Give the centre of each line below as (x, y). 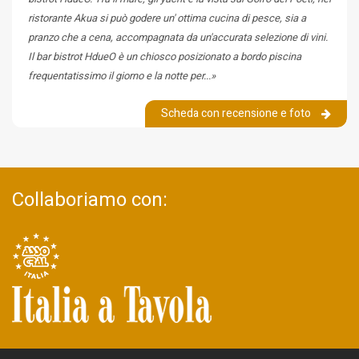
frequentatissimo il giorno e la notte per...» (122, 75)
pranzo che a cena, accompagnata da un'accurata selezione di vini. (178, 37)
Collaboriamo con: (90, 200)
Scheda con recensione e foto (237, 113)
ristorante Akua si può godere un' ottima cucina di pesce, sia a (167, 18)
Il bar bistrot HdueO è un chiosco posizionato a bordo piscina (165, 56)
